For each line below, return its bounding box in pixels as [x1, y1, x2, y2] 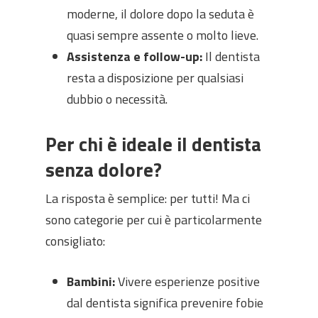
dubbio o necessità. [67, 89, 168, 109]
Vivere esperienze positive [115, 272, 260, 291]
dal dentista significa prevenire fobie [67, 293, 263, 312]
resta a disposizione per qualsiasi [67, 68, 243, 87]
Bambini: [67, 272, 115, 291]
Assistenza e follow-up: [67, 47, 202, 66]
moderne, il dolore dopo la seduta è [67, 4, 254, 23]
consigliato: [45, 231, 105, 251]
